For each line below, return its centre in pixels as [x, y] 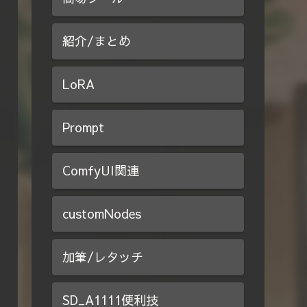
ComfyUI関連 [101, 170]
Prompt [83, 127]
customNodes [102, 213]
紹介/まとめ [97, 40]
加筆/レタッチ [103, 256]
